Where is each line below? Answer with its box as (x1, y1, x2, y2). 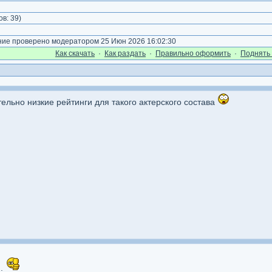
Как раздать (104, 49, 146, 58)
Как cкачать (55, 49, 95, 58)
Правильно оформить (155, 49, 231, 58)
